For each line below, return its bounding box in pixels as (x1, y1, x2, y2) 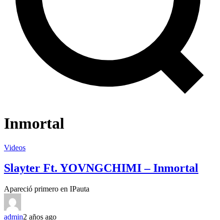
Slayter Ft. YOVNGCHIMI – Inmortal (4, 162, 198, 175)
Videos (4, 143, 26, 152)
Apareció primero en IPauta (4, 185, 89, 193)
